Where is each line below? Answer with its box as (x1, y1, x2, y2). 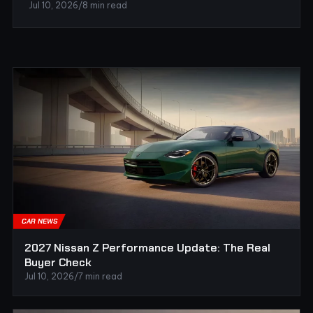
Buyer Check (24, 254, 92, 270)
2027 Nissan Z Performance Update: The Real (24, 240, 270, 255)
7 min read (78, 270, 122, 282)
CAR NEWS (22, 216, 57, 226)
